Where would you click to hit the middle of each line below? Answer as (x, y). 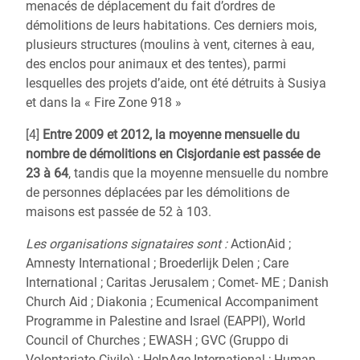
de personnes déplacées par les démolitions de (157, 192)
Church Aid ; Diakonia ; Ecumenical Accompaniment (172, 302)
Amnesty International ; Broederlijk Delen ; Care (157, 263)
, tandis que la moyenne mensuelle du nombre (198, 173)
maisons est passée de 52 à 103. (119, 212)
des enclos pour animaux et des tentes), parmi (156, 64)
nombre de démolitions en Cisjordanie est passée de (173, 154)
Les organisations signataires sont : (127, 244)
